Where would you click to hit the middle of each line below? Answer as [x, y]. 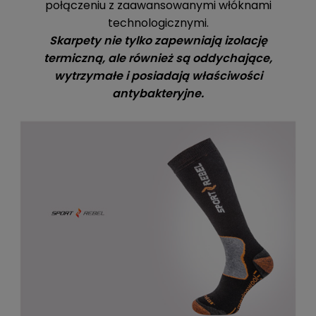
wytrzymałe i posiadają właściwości [158, 76]
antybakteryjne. [158, 93]
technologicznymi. [158, 23]
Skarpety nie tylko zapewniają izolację [158, 41]
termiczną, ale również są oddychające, [158, 58]
